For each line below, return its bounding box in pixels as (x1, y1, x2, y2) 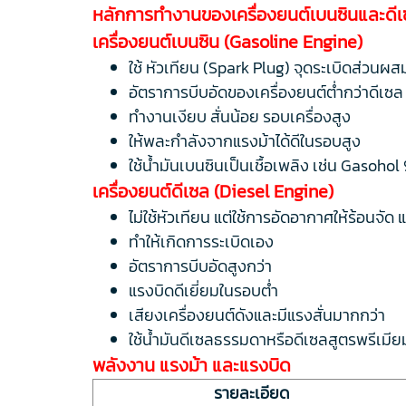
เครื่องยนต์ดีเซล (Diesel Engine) (92, 177, 333, 205)
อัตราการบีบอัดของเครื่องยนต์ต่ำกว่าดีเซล (129, 79, 403, 104)
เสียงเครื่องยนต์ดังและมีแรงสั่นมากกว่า (129, 302, 385, 327)
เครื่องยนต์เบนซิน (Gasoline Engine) (92, 27, 362, 55)
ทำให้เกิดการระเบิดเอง (129, 228, 274, 254)
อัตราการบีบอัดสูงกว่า (129, 253, 272, 278)
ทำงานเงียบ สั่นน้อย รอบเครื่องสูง (129, 103, 351, 129)
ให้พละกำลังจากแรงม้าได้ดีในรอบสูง (129, 128, 361, 153)
